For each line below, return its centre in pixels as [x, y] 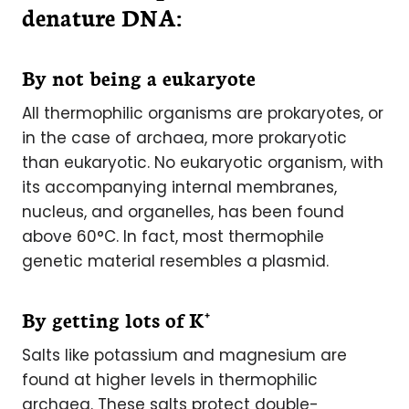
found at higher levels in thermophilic [170, 380]
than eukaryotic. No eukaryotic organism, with [203, 163]
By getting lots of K [113, 319]
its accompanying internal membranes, [179, 187]
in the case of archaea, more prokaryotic [184, 138]
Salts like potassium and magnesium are [184, 355]
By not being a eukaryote [139, 77]
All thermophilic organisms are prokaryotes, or [203, 113]
